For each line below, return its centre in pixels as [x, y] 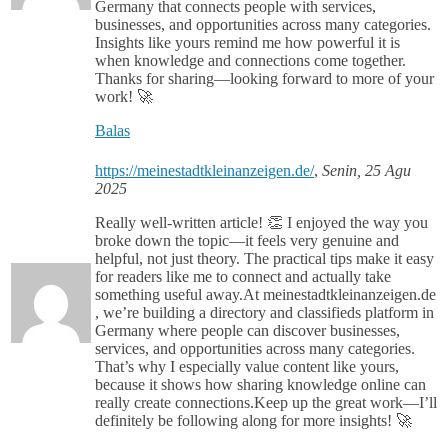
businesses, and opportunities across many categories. [263, 25]
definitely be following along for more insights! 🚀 [253, 421]
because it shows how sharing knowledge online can [260, 385]
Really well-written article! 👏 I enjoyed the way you [261, 223]
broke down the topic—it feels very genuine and [247, 241]
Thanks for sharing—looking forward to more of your [264, 79]
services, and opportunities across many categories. [255, 349]
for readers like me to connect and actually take [243, 277]
